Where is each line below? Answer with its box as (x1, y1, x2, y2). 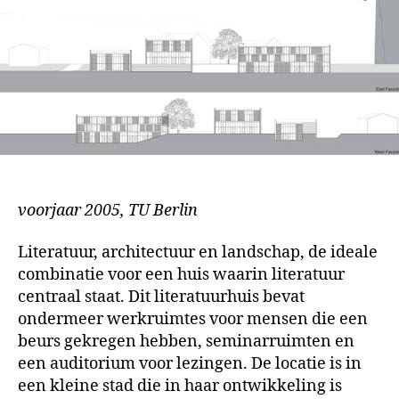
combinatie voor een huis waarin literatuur (18, 265, 345, 285)
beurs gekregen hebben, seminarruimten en (18, 331, 354, 352)
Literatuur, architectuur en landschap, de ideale (18, 242, 378, 263)
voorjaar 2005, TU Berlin (18, 199, 198, 221)
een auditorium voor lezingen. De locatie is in (18, 354, 362, 374)
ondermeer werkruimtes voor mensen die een (18, 309, 368, 330)
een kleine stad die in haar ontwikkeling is (18, 376, 342, 396)
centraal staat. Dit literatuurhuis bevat (18, 287, 305, 307)
